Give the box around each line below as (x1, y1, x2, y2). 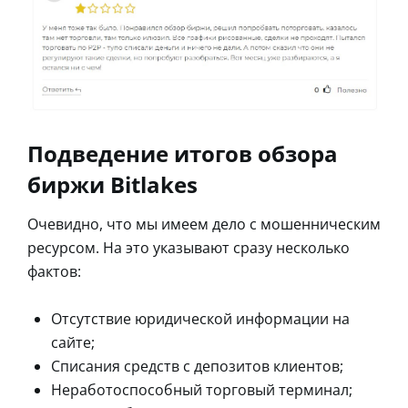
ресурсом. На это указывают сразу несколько (27, 237, 350, 258)
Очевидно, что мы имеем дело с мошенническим (27, 213, 381, 234)
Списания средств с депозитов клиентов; (51, 355, 343, 376)
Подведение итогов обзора (27, 138, 338, 168)
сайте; (51, 331, 95, 352)
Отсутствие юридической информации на (51, 308, 350, 329)
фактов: (27, 260, 81, 281)
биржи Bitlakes (27, 168, 198, 199)
